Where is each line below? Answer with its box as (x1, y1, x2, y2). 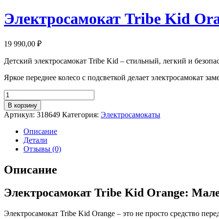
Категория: (62, 110, 101, 119)
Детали (23, 135, 47, 144)
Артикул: (4, 110, 37, 119)
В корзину (8, 101, 37, 109)
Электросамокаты (101, 110, 160, 119)
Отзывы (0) (23, 144, 61, 153)
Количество (3, 89, 43, 98)
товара (3, 98, 25, 107)
